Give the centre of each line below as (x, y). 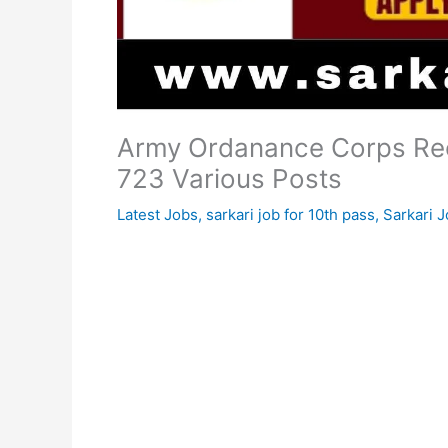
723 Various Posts (229, 178)
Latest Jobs (157, 214)
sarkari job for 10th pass (290, 214)
